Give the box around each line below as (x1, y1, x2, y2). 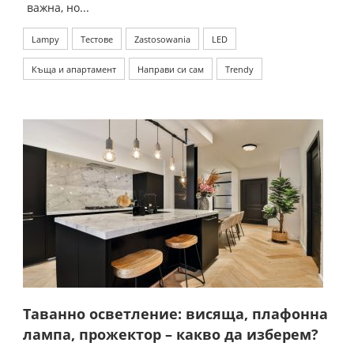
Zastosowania (134, 33, 190, 46)
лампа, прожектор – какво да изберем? (23, 325, 318, 345)
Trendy (225, 63, 254, 76)
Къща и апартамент (32, 63, 116, 76)
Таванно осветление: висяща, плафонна (23, 304, 328, 324)
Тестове (81, 33, 113, 46)
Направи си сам (137, 63, 204, 76)
